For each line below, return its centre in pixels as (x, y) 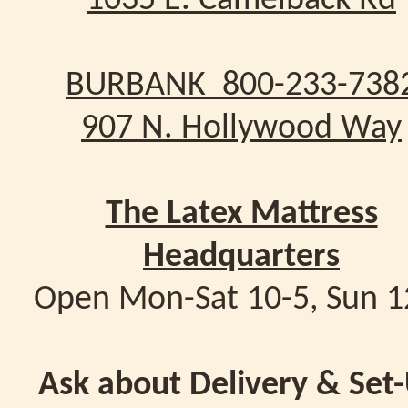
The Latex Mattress (241, 214)
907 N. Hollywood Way (241, 129)
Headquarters (241, 257)
